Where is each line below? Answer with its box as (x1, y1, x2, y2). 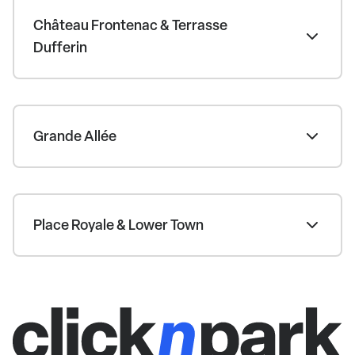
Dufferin (33, 36, 87, 57)
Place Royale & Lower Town (33, 214, 204, 235)
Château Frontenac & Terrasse (33, 14, 227, 35)
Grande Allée (33, 125, 116, 146)
